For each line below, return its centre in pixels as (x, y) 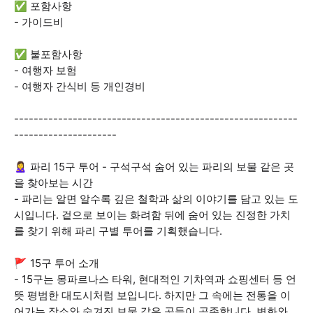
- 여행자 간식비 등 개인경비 (80, 86)
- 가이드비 (39, 22)
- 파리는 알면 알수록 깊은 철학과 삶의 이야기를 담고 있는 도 (156, 199)
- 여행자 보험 (45, 70)
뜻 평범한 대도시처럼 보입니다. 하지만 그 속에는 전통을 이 (152, 295)
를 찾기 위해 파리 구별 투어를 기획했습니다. (118, 231)
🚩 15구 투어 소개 (57, 263)
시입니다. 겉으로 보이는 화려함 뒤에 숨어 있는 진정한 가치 (152, 215)
